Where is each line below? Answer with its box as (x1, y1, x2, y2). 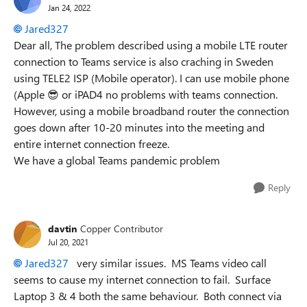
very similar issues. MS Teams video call (69, 256, 267, 270)
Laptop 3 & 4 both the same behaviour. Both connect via (14, 288, 282, 303)
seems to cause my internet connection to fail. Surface (14, 272, 271, 286)
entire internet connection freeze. (14, 136, 172, 151)
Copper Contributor (80, 221, 163, 235)
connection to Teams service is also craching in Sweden (14, 54, 273, 69)
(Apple (14, 87, 47, 101)
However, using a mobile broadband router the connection (14, 103, 289, 118)
